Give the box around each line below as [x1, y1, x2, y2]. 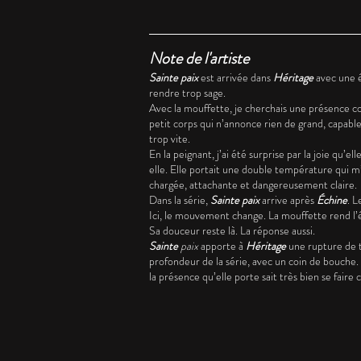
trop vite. [149, 131, 190, 147]
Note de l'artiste [149, 47, 249, 70]
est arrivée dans [198, 69, 273, 85]
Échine [317, 192, 347, 208]
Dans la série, [149, 192, 210, 208]
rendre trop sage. [149, 85, 226, 101]
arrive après [259, 192, 317, 208]
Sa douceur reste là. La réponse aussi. [149, 222, 315, 239]
